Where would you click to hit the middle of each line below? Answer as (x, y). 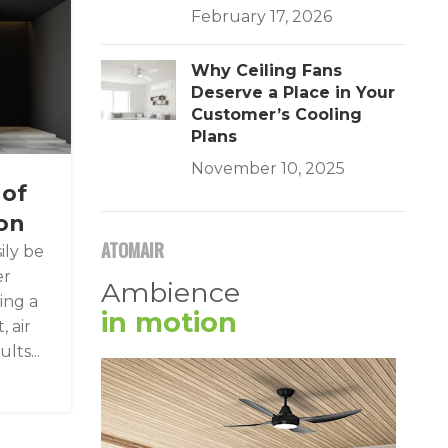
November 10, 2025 (268, 168)
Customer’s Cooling (277, 114)
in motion (169, 322)
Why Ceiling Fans (267, 70)
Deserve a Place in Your (293, 92)
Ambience (171, 292)
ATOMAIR (133, 250)
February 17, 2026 (262, 16)
